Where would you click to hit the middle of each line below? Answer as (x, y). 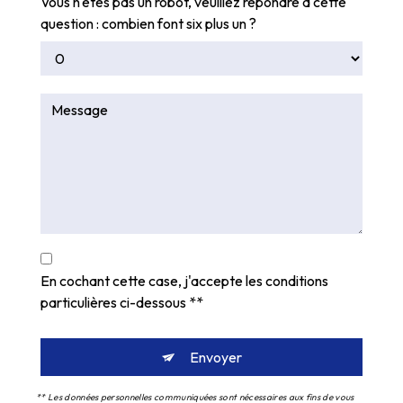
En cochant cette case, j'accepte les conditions (184, 281)
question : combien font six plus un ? (148, 24)
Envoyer (216, 358)
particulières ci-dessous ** (122, 303)
